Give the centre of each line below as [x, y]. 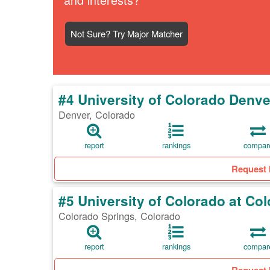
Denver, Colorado [97, 115]
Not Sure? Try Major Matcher [127, 34]
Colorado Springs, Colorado [119, 216]
